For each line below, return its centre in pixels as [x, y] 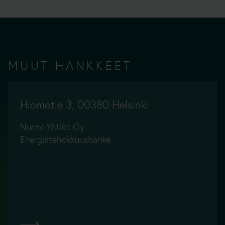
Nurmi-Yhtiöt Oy [52, 127]
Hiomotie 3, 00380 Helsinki [84, 105]
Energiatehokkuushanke [65, 139]
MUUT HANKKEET [70, 66]
